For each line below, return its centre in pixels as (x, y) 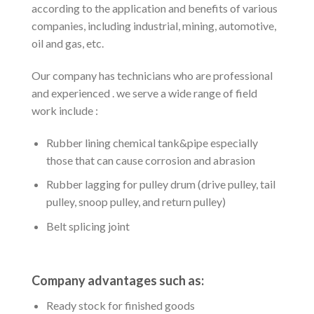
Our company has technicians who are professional (152, 76)
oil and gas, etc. (68, 43)
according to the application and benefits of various (155, 8)
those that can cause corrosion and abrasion (150, 160)
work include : (65, 111)
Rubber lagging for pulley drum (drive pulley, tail (161, 184)
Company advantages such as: (118, 280)
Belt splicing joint (88, 226)
